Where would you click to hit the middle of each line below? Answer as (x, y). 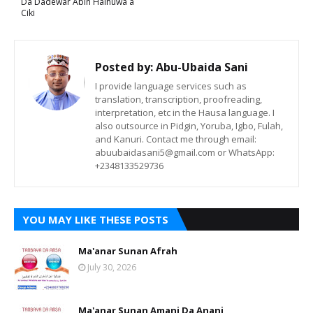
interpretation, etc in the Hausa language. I (185, 112)
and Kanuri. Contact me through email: (176, 139)
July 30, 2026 (112, 267)
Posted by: (124, 67)
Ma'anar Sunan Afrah (128, 251)
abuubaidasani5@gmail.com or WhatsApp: (185, 152)
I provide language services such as (171, 86)
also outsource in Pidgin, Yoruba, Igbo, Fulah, (189, 126)
